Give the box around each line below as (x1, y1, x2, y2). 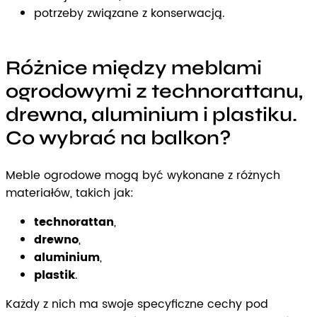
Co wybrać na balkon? (6, 126, 231, 151)
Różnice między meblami (6, 56, 262, 81)
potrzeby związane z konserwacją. (34, 4, 225, 23)
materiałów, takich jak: (6, 183, 134, 202)
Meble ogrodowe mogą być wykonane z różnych (6, 166, 280, 185)
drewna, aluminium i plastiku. (6, 103, 297, 127)
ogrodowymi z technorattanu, (6, 79, 303, 104)
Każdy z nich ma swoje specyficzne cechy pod (6, 294, 268, 313)
